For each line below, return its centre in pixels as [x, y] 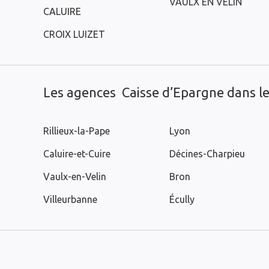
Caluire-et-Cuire [77, 154]
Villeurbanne [70, 199]
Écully [182, 199]
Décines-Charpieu [207, 154]
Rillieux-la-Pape [77, 131]
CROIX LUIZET [74, 34]
